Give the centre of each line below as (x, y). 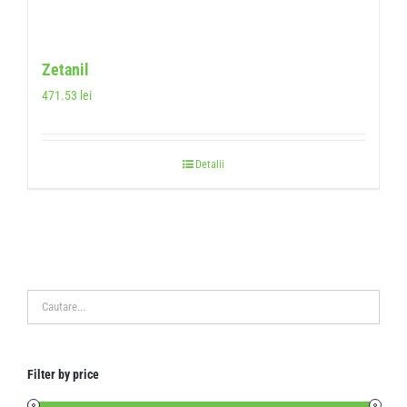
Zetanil (65, 69)
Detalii (210, 164)
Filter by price (63, 374)
